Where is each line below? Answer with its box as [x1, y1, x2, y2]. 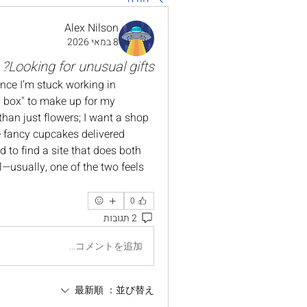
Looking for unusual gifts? [8, 57, 154, 77]
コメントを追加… [75, 238, 143, 254]
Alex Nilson [64, 20, 119, 36]
